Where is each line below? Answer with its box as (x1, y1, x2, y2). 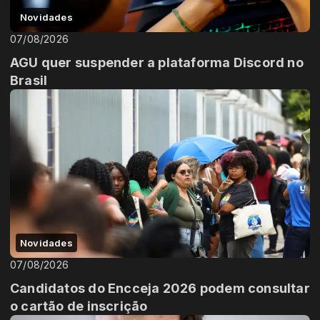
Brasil (10, 73, 48, 88)
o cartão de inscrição (10, 299, 148, 314)
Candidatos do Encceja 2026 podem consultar (10, 281, 310, 296)
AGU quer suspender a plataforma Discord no (10, 55, 304, 70)
